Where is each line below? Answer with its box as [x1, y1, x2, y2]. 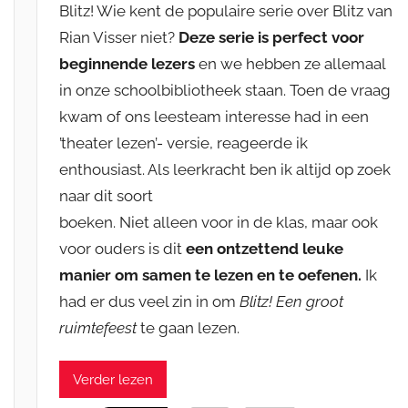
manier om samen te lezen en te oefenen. [59, 266, 362, 285]
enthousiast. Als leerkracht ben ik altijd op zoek [59, 160, 392, 179]
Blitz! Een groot [240, 292, 344, 311]
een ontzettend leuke [186, 240, 344, 259]
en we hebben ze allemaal [199, 55, 386, 74]
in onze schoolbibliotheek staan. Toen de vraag [59, 81, 392, 100]
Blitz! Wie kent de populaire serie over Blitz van [59, 2, 393, 21]
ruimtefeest [59, 319, 141, 338]
